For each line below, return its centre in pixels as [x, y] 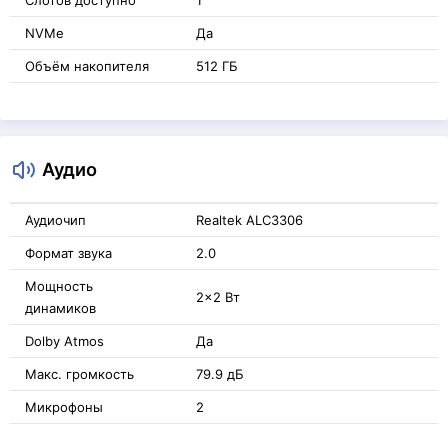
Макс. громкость [79, 374]
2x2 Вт [218, 297]
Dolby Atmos [64, 341]
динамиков [60, 308]
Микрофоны [64, 407]
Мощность [59, 286]
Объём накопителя [87, 66]
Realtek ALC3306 [249, 220]
